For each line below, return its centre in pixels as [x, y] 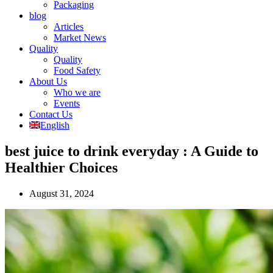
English [55, 125]
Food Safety [77, 70]
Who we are [77, 92]
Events [67, 103]
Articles [69, 27]
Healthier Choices [61, 167]
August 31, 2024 [62, 193]
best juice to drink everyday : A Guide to [132, 151]
